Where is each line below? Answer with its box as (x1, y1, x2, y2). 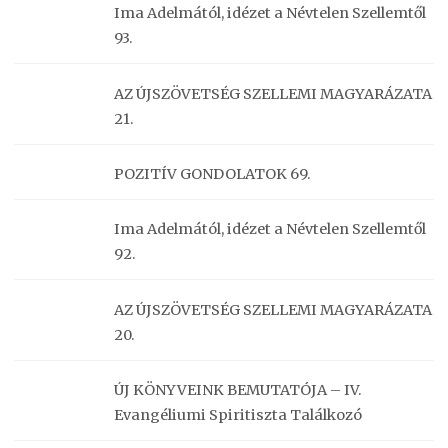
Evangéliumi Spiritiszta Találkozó (114, 406, 363, 425)
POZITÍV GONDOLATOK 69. (114, 164, 312, 183)
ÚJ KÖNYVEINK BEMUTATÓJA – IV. (114, 381, 363, 400)
